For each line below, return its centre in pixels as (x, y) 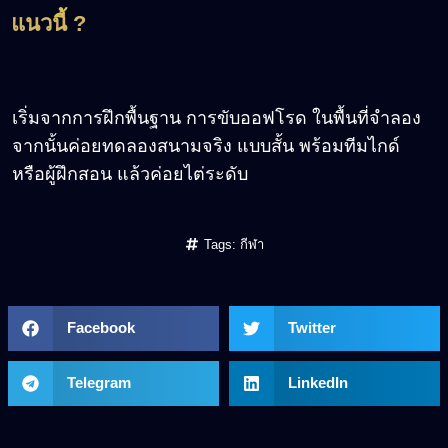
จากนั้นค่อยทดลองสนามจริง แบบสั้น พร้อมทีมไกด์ (206, 145)
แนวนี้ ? (48, 23)
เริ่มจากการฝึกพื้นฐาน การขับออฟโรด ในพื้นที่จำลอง (216, 117)
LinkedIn (317, 383)
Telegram (98, 383)
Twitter (311, 328)
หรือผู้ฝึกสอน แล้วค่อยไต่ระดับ (130, 173)
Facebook (100, 328)
